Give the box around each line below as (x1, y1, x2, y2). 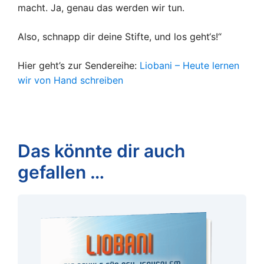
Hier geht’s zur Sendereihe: (18, 60, 140, 72)
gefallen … (18, 161, 104, 183)
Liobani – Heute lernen (140, 60, 239, 72)
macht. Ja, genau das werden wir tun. (18, 2, 184, 14)
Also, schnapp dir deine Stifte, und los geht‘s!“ (18, 31, 222, 43)
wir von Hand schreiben (18, 74, 123, 87)
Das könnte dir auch (18, 140, 185, 162)
